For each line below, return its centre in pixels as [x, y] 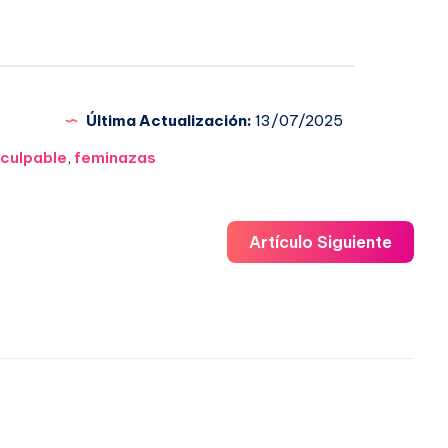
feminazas [115, 157]
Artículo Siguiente [320, 241]
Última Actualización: [169, 120]
